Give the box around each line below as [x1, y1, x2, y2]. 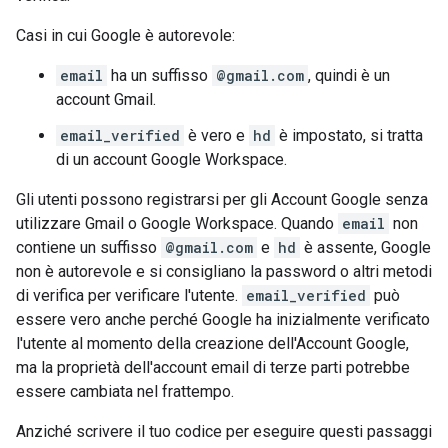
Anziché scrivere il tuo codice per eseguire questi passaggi [16, 422, 432, 441]
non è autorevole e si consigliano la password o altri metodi [16, 262, 432, 281]
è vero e [184, 126, 249, 145]
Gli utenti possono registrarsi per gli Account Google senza [16, 190, 428, 209]
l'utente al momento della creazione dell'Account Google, [16, 334, 409, 353]
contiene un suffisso [16, 238, 161, 257]
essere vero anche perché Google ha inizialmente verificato [16, 310, 430, 329]
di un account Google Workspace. [56, 150, 287, 169]
